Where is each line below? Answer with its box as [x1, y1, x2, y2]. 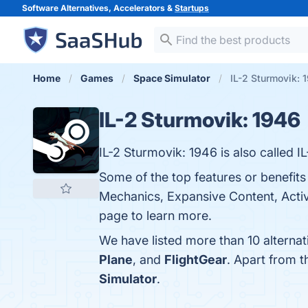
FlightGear [164, 252, 227, 267]
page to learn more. [99, 208, 212, 223]
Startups [175, 3, 209, 13]
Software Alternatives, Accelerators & [22, 3, 175, 13]
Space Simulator [133, 72, 210, 84]
